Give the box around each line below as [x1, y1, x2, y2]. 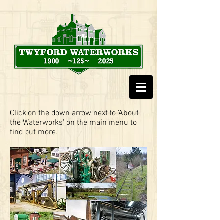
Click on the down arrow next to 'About [10, 109, 138, 118]
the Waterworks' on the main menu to [10, 118, 137, 128]
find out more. [10, 127, 57, 137]
